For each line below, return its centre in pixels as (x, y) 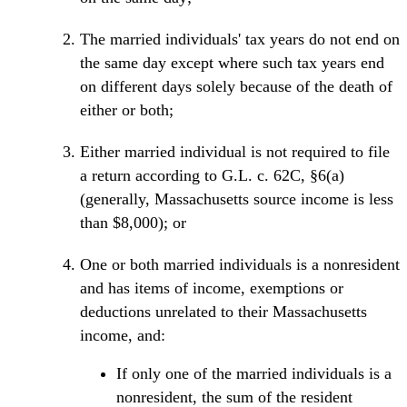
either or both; (127, 110)
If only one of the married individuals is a (254, 374)
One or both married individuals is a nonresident (240, 265)
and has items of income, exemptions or (212, 288)
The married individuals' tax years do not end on (240, 40)
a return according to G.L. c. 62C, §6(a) (212, 176)
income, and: (123, 336)
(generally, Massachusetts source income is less (237, 199)
